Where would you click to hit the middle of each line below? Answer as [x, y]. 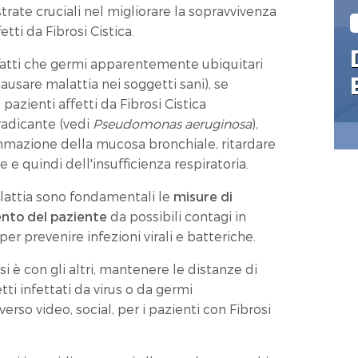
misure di [203, 196]
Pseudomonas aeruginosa [171, 123]
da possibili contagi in [179, 216]
